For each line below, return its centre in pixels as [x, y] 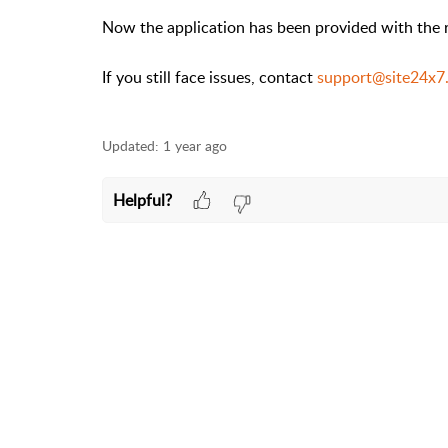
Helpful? [142, 199]
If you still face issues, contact [209, 77]
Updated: [130, 145]
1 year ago [195, 145]
